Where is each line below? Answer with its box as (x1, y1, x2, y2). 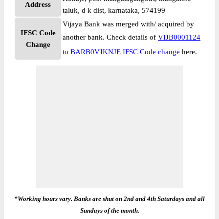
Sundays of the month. (80, 207, 139, 214)
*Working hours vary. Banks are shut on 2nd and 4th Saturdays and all (14, 195, 205, 202)
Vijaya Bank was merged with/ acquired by (63, 20, 194, 28)
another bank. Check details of (63, 33, 158, 41)
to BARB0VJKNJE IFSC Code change (63, 48, 180, 56)
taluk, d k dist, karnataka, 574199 (63, 6, 165, 14)
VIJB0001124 (158, 33, 200, 41)
